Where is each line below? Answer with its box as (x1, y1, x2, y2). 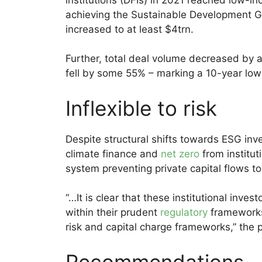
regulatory (160, 206, 208, 219)
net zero (161, 147, 199, 160)
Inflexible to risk (65, 95, 217, 120)
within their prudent (65, 206, 160, 219)
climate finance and (65, 147, 161, 160)
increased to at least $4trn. (65, 23, 194, 35)
